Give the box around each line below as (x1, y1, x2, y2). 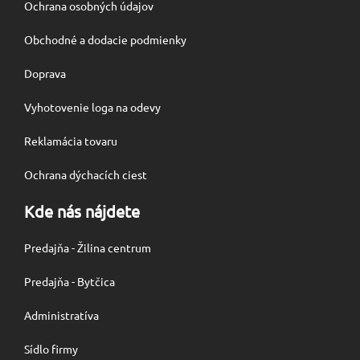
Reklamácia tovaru (24, 133, 117, 148)
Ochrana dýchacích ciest (24, 167, 147, 182)
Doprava (24, 66, 66, 80)
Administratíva (24, 308, 99, 322)
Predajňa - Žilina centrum (24, 240, 151, 255)
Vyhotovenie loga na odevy (24, 100, 161, 114)
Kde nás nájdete (24, 201, 140, 221)
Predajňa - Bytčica (24, 274, 115, 288)
